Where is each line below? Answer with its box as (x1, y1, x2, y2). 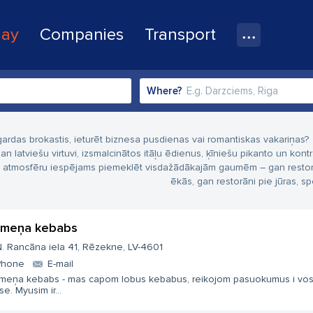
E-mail (48, 258, 73, 270)
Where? (147, 85, 182, 97)
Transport (145, 24, 216, 45)
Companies (40, 24, 124, 45)
